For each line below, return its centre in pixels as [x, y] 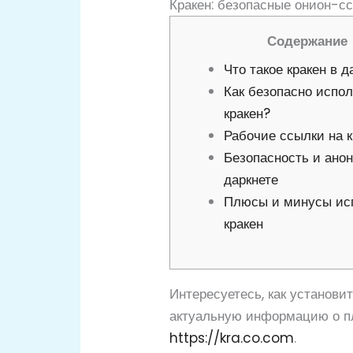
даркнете [251, 180]
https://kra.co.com [232, 338]
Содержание [308, 41]
